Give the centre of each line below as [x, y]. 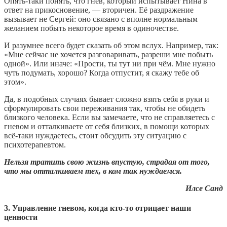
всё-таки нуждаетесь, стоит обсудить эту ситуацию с [95, 135]
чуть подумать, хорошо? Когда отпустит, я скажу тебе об [102, 72]
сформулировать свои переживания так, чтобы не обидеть [105, 108]
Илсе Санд [204, 188]
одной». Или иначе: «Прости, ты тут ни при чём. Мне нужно [110, 63]
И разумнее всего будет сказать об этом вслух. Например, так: [111, 45]
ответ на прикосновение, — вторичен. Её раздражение [99, 10]
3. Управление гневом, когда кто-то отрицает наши [98, 208]
